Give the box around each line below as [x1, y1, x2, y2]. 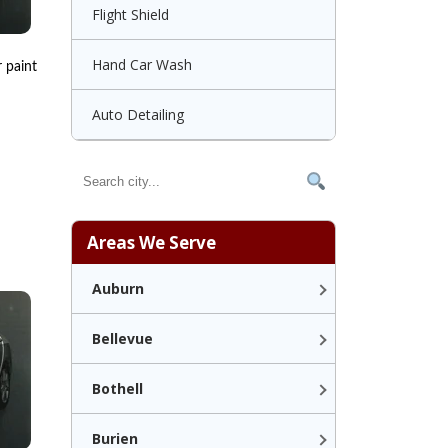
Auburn [92, 279, 144, 298]
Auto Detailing [92, 105, 184, 124]
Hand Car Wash [92, 55, 192, 74]
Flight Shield [92, 5, 169, 24]
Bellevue [92, 329, 153, 348]
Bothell [92, 379, 143, 398]
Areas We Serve [87, 231, 216, 254]
